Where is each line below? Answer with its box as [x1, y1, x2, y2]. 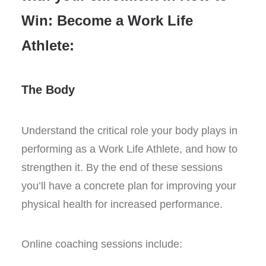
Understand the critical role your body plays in [21, 125, 237, 137]
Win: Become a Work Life [21, 12, 193, 28]
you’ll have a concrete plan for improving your [21, 180, 236, 192]
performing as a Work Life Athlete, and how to [21, 143, 237, 155]
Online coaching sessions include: [21, 238, 182, 250]
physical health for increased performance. [21, 198, 223, 210]
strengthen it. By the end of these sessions [21, 161, 223, 173]
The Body [21, 83, 75, 96]
